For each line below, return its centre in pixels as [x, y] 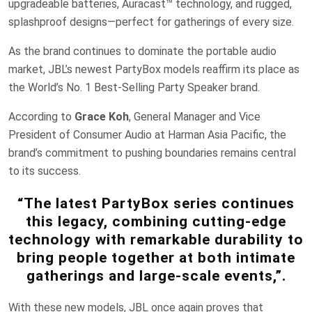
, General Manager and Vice [195, 116]
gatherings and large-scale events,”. [156, 275]
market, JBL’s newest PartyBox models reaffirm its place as [154, 69]
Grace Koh [102, 116]
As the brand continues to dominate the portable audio [142, 51]
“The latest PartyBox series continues [156, 203]
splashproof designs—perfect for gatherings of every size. [151, 22]
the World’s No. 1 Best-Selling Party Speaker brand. [134, 87]
